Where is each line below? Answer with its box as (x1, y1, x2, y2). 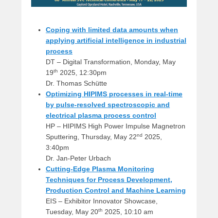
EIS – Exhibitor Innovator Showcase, (46, 197, 158, 205)
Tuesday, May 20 (46, 207, 98, 216)
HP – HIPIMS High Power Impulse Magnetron (46, 122, 185, 130)
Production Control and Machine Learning (46, 186, 186, 194)
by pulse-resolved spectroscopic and (46, 100, 170, 109)
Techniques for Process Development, (46, 175, 172, 183)
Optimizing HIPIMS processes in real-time (46, 90, 182, 98)
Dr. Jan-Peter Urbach (46, 154, 111, 162)
